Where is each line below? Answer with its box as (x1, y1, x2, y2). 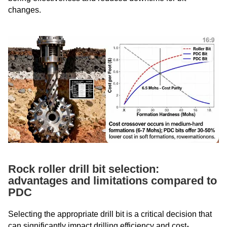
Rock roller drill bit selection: (8, 162, 159, 175)
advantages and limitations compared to (8, 174, 217, 187)
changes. (8, 5, 41, 14)
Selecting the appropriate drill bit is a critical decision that (8, 209, 212, 218)
